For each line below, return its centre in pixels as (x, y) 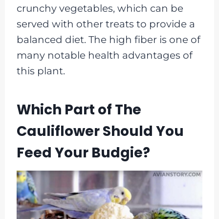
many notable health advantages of (104, 55)
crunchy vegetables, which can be (100, 9)
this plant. (41, 71)
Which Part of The (79, 110)
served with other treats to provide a (106, 24)
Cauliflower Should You (100, 131)
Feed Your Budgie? (83, 153)
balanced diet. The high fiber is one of (108, 40)
